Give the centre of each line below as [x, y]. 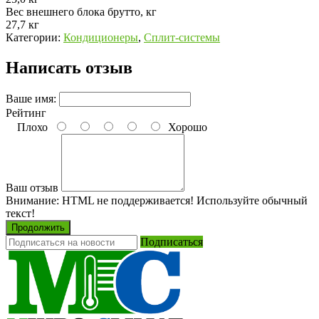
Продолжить [38, 228]
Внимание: [32, 201]
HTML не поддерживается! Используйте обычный [183, 201]
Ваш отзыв [32, 188]
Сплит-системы [182, 38]
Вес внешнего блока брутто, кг [81, 12]
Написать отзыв [69, 68]
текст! [20, 214]
